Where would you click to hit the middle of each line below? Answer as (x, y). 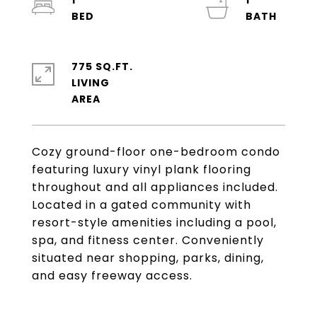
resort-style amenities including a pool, (154, 223)
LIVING (91, 83)
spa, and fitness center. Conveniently (148, 240)
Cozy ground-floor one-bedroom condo (156, 152)
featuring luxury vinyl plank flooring (142, 169)
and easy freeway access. (112, 276)
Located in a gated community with (142, 205)
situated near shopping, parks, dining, (148, 258)
